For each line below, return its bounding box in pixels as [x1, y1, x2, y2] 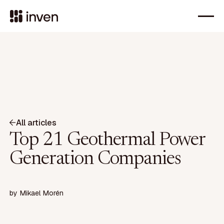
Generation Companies [9, 149, 181, 169]
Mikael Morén [19, 188, 64, 198]
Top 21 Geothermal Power [9, 130, 205, 150]
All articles [16, 117, 56, 128]
